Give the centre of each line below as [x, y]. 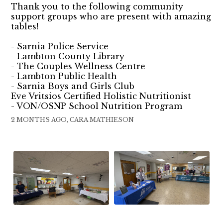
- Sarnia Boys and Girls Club [73, 86]
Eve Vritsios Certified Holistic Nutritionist [101, 96]
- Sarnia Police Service [60, 47]
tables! [25, 27]
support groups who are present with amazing [111, 17]
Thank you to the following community [97, 7]
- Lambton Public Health [64, 76]
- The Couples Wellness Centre [78, 66]
